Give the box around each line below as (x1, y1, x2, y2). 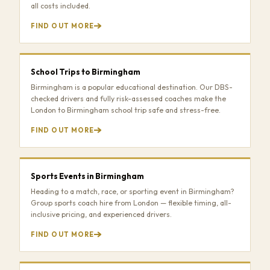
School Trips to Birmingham (31, 67, 140, 77)
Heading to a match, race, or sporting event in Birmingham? (31, 187, 234, 196)
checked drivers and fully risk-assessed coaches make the (31, 94, 226, 104)
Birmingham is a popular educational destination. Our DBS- (31, 83, 233, 92)
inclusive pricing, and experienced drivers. (31, 210, 172, 219)
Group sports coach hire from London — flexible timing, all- (31, 198, 231, 208)
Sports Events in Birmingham (31, 171, 144, 181)
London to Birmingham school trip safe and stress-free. (31, 105, 221, 115)
